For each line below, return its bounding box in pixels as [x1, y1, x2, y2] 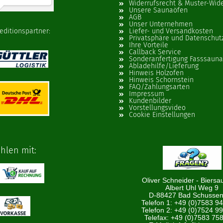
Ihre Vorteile [129, 41, 168, 49]
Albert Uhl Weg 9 [165, 184, 219, 192]
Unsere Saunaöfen [129, 6, 188, 14]
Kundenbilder [129, 97, 171, 105]
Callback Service [129, 48, 181, 56]
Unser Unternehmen [129, 20, 193, 28]
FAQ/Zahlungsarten [129, 83, 190, 91]
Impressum [129, 90, 164, 98]
